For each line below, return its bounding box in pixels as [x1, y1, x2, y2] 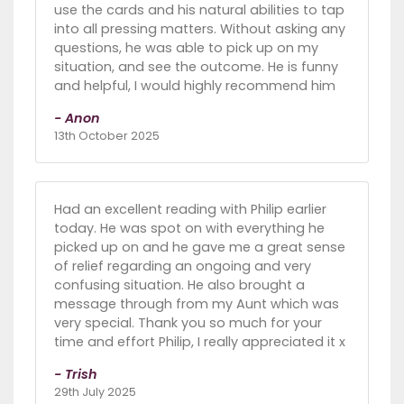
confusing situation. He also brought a [54, 275, 305, 294]
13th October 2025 [54, 127, 160, 143]
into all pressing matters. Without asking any [54, 19, 345, 38]
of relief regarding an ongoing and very [54, 256, 311, 275]
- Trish [54, 364, 97, 383]
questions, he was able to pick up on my [54, 38, 318, 57]
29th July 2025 [54, 383, 136, 399]
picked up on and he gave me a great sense [54, 237, 345, 256]
